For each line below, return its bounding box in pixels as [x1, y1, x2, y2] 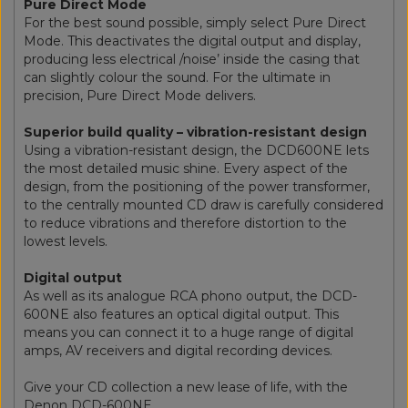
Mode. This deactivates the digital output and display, [24, 32, 361, 49]
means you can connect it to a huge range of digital [24, 323, 353, 341]
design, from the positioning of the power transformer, [24, 178, 370, 195]
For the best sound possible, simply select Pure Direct [24, 14, 366, 31]
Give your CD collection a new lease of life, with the [24, 378, 348, 395]
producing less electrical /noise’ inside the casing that [24, 50, 360, 67]
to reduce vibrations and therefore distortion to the [24, 214, 347, 231]
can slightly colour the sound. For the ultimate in [24, 68, 331, 86]
